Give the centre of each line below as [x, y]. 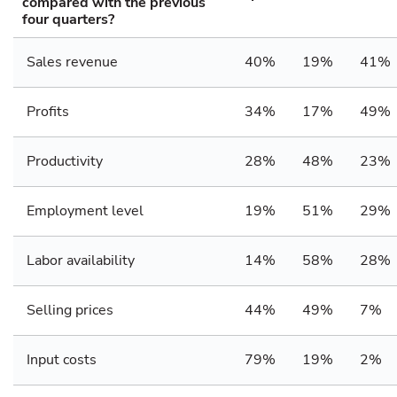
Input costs [62, 360]
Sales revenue [72, 62]
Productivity [65, 161]
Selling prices [70, 310]
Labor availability [81, 261]
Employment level [85, 211]
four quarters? [68, 19]
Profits [48, 112]
